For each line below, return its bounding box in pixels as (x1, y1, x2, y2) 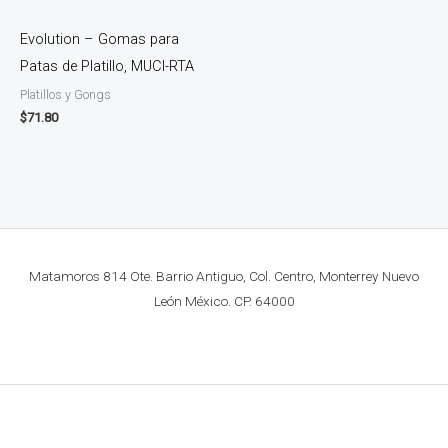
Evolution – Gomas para (20, 29, 179, 48)
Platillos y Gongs (20, 87, 111, 103)
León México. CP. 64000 (153, 292, 295, 309)
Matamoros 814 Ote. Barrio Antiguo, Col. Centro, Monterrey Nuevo (29, 267, 419, 284)
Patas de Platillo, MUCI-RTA (20, 56, 194, 75)
